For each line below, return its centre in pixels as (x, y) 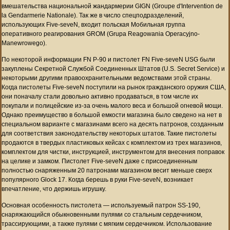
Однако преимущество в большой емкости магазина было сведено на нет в (112, 115)
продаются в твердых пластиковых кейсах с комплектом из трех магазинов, (112, 142)
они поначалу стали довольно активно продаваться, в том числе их (100, 96)
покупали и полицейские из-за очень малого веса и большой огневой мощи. (112, 106)
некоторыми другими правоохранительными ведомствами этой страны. (107, 78)
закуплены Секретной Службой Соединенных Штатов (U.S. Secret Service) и (113, 69)
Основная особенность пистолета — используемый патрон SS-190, (101, 205)
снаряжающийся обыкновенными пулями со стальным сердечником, (102, 214)
